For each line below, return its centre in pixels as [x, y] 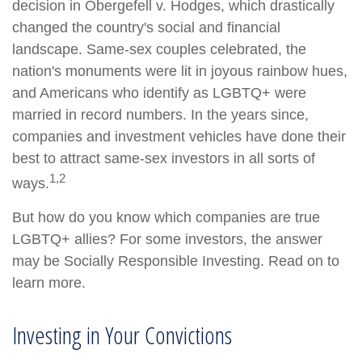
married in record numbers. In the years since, [160, 115]
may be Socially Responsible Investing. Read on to [176, 261]
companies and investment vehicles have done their [179, 137]
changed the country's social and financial [146, 27]
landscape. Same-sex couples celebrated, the [159, 49]
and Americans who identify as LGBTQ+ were [159, 93]
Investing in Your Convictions [122, 335]
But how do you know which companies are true [166, 217]
